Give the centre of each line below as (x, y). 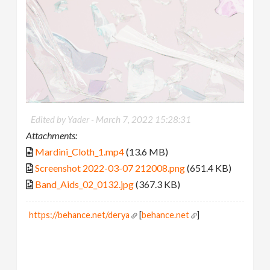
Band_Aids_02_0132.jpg (85, 184)
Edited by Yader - (64, 119)
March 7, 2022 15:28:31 (144, 119)
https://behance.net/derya (80, 215)
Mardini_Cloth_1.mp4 (80, 151)
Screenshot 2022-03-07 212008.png (110, 168)
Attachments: (52, 135)
